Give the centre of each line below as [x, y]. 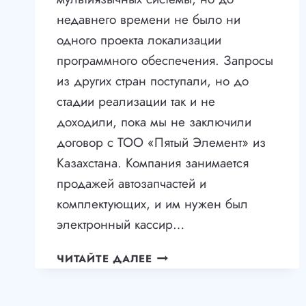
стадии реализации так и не [136, 101]
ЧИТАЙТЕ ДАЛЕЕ [105, 259]
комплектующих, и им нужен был [152, 204]
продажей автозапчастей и [131, 183]
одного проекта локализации [139, 40]
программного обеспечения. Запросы [165, 60]
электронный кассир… [121, 224]
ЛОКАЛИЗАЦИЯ [197, 272]
